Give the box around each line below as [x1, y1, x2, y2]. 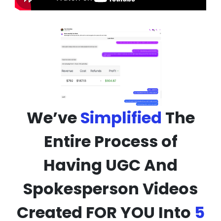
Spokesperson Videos [23, 177, 198, 200]
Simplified [80, 106, 162, 129]
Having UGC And [43, 153, 178, 176]
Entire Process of [43, 130, 178, 152]
